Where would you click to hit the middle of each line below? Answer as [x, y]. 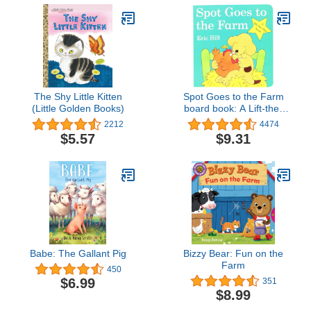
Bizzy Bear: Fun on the [233, 253]
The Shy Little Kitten [78, 97]
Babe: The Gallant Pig [78, 253]
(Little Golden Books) [78, 109]
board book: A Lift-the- [233, 109]
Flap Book [233, 120]
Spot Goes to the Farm [233, 97]
